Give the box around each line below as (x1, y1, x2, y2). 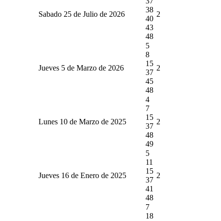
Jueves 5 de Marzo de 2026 (38, 63, 124, 72)
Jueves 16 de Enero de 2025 (38, 171, 126, 180)
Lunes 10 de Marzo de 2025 (38, 117, 126, 126)
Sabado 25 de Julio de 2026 (38, 9, 125, 18)
